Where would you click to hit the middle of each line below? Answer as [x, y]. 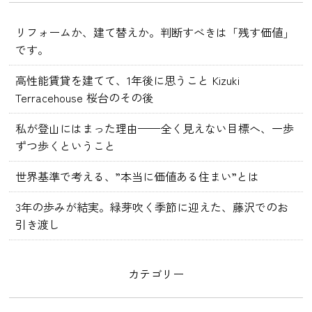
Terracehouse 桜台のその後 [85, 98]
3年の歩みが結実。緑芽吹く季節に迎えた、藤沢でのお [152, 206]
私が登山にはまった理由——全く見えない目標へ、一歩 [155, 128]
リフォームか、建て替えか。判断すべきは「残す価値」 [155, 32]
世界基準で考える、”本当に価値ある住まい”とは [138, 177]
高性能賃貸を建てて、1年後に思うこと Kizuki [128, 80]
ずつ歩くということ [66, 146]
